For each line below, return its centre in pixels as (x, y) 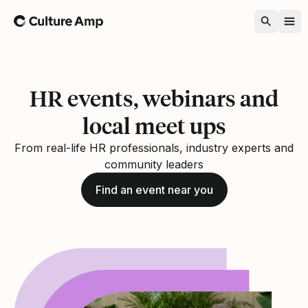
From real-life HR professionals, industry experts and (154, 147)
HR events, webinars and (154, 98)
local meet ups (154, 125)
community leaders (154, 164)
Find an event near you (154, 189)
